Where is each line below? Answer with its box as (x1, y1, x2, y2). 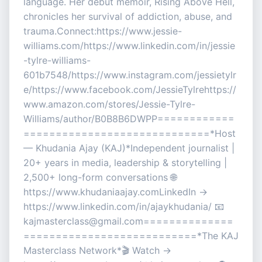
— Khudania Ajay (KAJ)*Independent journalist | (23, 142, 235, 154)
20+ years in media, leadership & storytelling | (23, 157, 227, 169)
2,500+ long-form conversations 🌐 (23, 171, 177, 184)
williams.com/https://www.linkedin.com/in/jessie (23, 40, 235, 52)
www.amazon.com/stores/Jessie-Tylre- (23, 98, 195, 111)
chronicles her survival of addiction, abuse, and (23, 11, 232, 23)
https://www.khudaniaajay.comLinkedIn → (23, 186, 208, 198)
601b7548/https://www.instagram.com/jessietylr (23, 69, 236, 81)
